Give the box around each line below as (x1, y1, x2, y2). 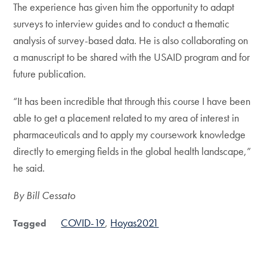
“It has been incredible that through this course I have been (13, 94, 251, 108)
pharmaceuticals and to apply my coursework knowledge (13, 128, 246, 142)
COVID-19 (61, 216, 105, 230)
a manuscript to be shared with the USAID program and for (13, 50, 250, 64)
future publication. (13, 67, 86, 81)
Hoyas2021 (110, 216, 159, 230)
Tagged (13, 217, 47, 230)
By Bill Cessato (13, 188, 76, 203)
